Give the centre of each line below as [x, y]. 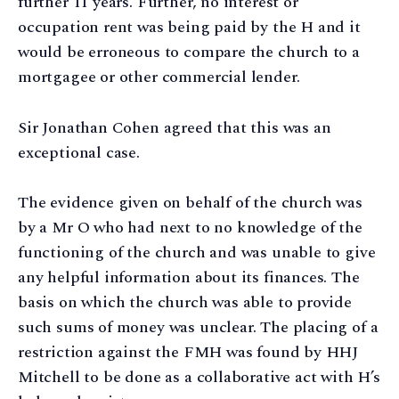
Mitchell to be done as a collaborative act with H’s [199, 378]
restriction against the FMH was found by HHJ [188, 353]
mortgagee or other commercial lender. [159, 77]
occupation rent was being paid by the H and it [189, 27]
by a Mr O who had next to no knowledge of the [190, 228]
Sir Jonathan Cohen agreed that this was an [175, 127]
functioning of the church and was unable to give [197, 253]
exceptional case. [79, 152]
